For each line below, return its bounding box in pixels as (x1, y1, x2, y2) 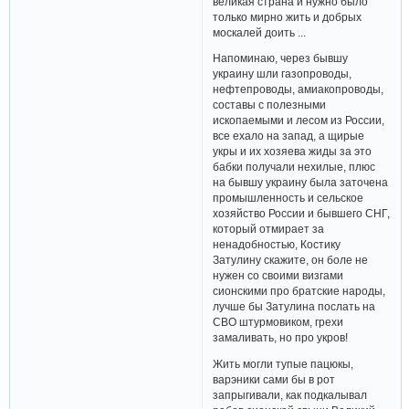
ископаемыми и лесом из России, (213, 114, 385, 127)
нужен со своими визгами (213, 269, 344, 282)
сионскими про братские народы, (213, 285, 386, 298)
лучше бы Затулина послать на (213, 300, 376, 313)
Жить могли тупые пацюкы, (213, 358, 354, 371)
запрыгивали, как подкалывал (213, 389, 368, 402)
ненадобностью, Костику (213, 238, 341, 251)
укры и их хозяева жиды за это (213, 145, 372, 158)
